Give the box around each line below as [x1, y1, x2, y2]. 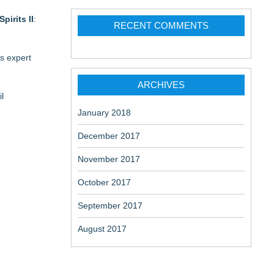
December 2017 [78, 131, 140, 141]
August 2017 [78, 224, 127, 234]
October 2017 [78, 177, 131, 187]
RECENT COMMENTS [114, 20, 209, 31]
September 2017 [78, 201, 143, 210]
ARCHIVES [138, 80, 185, 90]
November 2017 [78, 154, 140, 164]
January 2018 [78, 108, 131, 117]
